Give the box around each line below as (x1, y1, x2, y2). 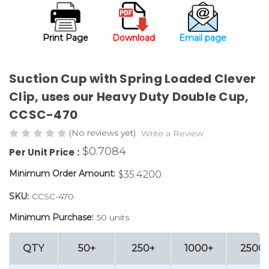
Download (112, 32, 155, 43)
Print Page (43, 32, 88, 43)
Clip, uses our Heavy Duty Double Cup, (9, 88, 249, 105)
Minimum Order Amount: (9, 168, 115, 179)
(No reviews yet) (69, 127, 136, 138)
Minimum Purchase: (9, 211, 94, 223)
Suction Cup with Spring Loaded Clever (9, 70, 256, 87)
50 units (96, 211, 129, 223)
